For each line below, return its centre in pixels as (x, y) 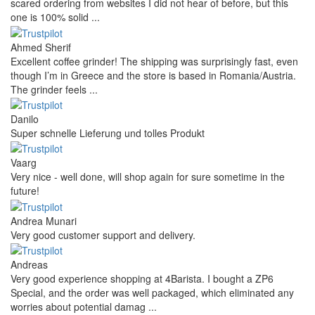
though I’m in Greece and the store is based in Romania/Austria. (153, 75)
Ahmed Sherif (41, 47)
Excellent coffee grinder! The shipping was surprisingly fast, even (154, 61)
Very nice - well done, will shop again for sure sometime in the (148, 177)
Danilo (25, 119)
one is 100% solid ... (55, 17)
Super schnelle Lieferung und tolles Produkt (108, 133)
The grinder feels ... (54, 89)
